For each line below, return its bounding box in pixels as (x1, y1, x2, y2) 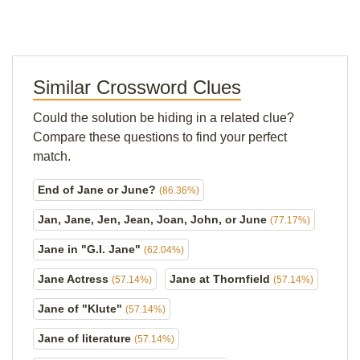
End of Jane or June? (38, 183, 159, 196)
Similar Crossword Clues (33, 76, 241, 98)
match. (33, 149, 71, 163)
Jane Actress (38, 272, 112, 285)
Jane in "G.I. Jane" (38, 243, 144, 256)
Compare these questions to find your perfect (33, 130, 287, 144)
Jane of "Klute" (38, 302, 125, 315)
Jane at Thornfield (170, 272, 273, 285)
